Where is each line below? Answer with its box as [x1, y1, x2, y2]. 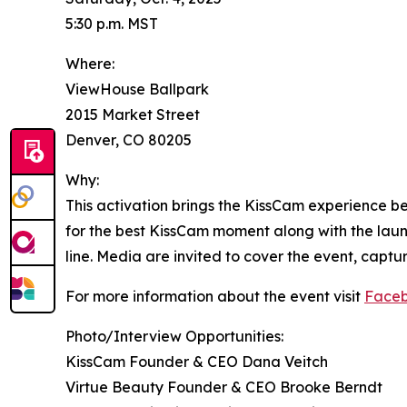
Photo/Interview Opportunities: [65, 327, 283, 346]
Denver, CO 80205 [65, 131, 192, 150]
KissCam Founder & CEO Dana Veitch [65, 352, 328, 372]
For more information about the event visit [65, 287, 364, 306]
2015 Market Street [65, 105, 200, 124]
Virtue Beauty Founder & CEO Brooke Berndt [65, 378, 382, 397]
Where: [65, 55, 114, 74]
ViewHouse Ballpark [65, 80, 209, 99]
